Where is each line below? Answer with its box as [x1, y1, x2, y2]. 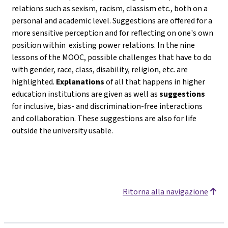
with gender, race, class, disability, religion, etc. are [12, 64, 188, 75]
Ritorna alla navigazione [123, 186, 208, 197]
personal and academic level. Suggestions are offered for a [12, 15, 212, 26]
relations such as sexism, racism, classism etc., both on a [12, 3, 208, 14]
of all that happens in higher [106, 76, 205, 87]
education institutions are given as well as [12, 88, 159, 99]
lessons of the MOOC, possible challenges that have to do [12, 51, 212, 63]
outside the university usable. [12, 125, 113, 136]
